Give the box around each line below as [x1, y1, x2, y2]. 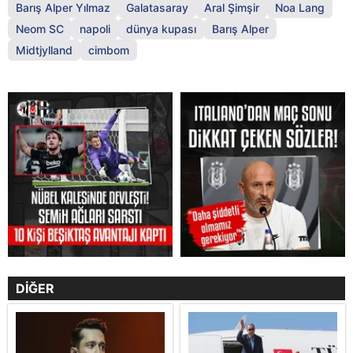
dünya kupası [126, 22, 196, 36]
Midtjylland [16, 43, 72, 58]
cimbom [88, 43, 129, 58]
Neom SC [16, 22, 64, 36]
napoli [80, 22, 110, 36]
